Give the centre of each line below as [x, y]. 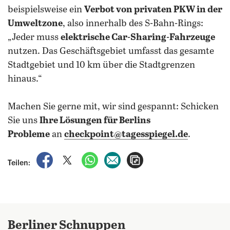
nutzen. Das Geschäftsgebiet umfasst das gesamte [111, 51]
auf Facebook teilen [90, 157]
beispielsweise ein [46, 10]
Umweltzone [35, 24]
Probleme [29, 135]
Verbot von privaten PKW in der [153, 10]
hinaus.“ [26, 79]
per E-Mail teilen [151, 157]
